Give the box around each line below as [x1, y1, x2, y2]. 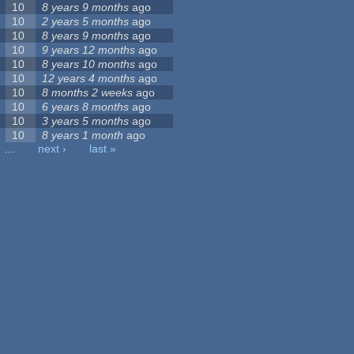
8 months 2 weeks [42, 86, 134, 100]
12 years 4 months [42, 72, 136, 85]
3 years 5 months [42, 115, 130, 128]
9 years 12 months [42, 43, 136, 57]
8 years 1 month [42, 129, 124, 142]
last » [89, 142, 117, 156]
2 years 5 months [42, 15, 130, 28]
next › [38, 142, 67, 156]
